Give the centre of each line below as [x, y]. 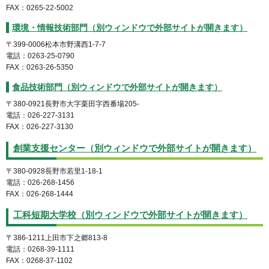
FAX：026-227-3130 [40, 126]
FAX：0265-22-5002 [40, 8]
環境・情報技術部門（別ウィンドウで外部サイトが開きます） [130, 27]
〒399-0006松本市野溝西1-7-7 [56, 44]
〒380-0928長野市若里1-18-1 [54, 171]
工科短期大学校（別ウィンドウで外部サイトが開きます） [130, 215]
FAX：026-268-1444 [40, 194]
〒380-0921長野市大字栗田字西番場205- [73, 104]
